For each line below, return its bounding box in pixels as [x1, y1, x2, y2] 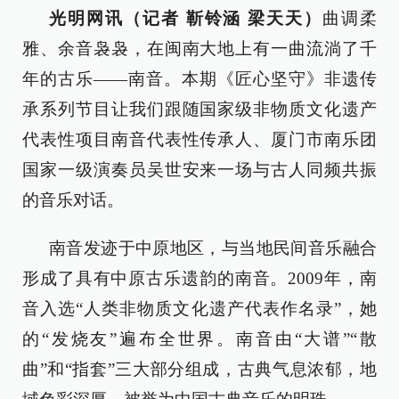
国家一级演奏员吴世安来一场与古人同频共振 [22, 160, 377, 179]
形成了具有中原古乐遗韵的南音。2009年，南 [22, 269, 377, 288]
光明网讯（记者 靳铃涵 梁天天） [49, 9, 323, 28]
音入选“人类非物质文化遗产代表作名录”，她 [22, 299, 377, 318]
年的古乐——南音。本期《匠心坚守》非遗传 [22, 69, 377, 88]
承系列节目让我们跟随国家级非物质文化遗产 [22, 100, 377, 118]
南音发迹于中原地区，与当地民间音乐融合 [49, 239, 377, 257]
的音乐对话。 [22, 191, 124, 209]
